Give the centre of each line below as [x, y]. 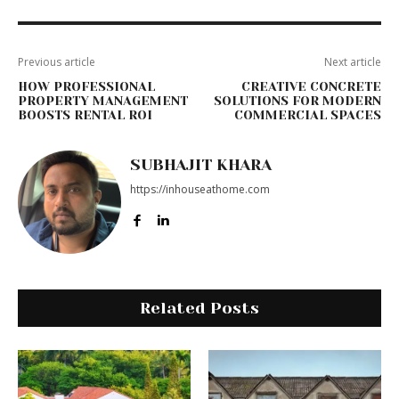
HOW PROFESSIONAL [86, 86]
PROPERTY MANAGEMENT [103, 100]
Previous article [57, 61]
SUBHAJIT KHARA [201, 164]
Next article [352, 61]
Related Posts [199, 308]
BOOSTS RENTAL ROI [85, 114]
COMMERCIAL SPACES [307, 114]
